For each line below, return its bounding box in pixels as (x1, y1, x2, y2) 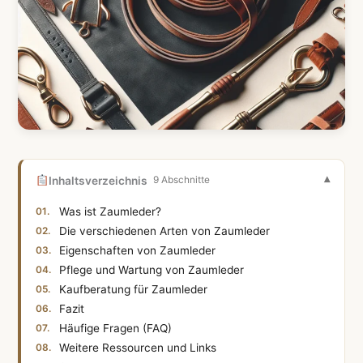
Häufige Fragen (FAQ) (59, 321, 173, 335)
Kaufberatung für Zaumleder (59, 282, 208, 296)
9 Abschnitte (152, 174, 210, 186)
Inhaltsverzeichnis (48, 173, 147, 187)
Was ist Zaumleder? (59, 204, 162, 218)
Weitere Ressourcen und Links (59, 340, 217, 354)
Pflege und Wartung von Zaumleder (59, 263, 245, 276)
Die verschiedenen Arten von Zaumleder (59, 224, 271, 237)
